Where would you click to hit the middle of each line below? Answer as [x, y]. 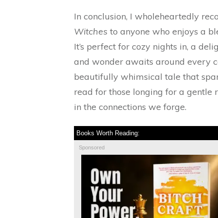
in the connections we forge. [130, 107]
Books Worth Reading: [108, 133]
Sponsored [92, 147]
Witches [91, 31]
